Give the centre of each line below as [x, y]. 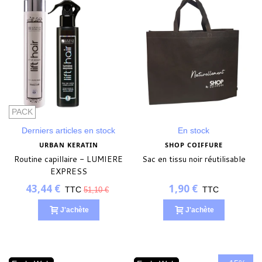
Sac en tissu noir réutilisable [194, 159]
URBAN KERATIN [68, 145]
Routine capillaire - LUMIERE [68, 159]
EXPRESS [68, 172]
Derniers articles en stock [68, 131]
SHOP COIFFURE [194, 145]
